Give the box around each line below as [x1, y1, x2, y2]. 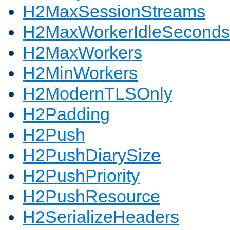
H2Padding [23, 104, 110, 124]
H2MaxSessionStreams [23, 2, 205, 22]
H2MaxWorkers [23, 43, 142, 63]
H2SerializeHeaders [23, 207, 179, 227]
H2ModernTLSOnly [23, 84, 172, 104]
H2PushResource [23, 186, 160, 206]
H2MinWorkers [23, 63, 138, 83]
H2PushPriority [23, 166, 140, 186]
